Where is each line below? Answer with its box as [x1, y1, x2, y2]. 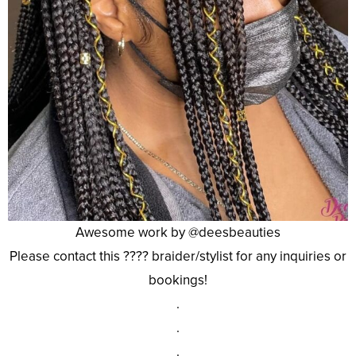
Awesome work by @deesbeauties [75, 224, 281, 242]
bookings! [149, 272, 207, 289]
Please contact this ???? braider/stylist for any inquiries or [10, 248, 346, 265]
